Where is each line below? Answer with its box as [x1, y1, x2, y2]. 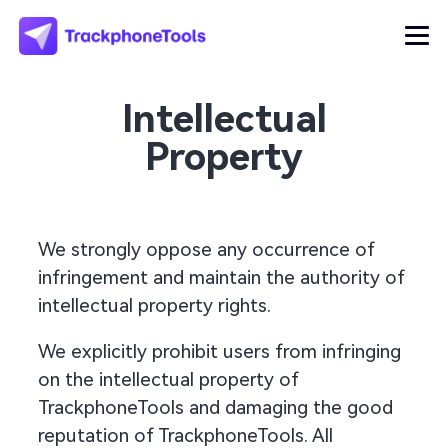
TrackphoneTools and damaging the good [38, 395, 394, 419]
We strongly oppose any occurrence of [38, 238, 376, 262]
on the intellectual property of [38, 367, 300, 391]
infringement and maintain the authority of [38, 266, 406, 290]
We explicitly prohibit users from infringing [38, 339, 402, 363]
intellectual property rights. [38, 294, 272, 318]
